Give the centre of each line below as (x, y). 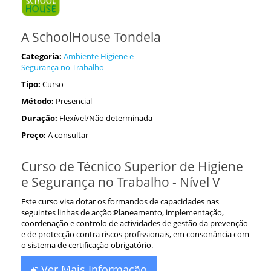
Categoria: (41, 56)
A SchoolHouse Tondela (91, 37)
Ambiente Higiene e (99, 56)
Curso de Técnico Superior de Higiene (132, 166)
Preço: (34, 135)
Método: (38, 101)
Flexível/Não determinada (106, 118)
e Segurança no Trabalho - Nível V (121, 182)
